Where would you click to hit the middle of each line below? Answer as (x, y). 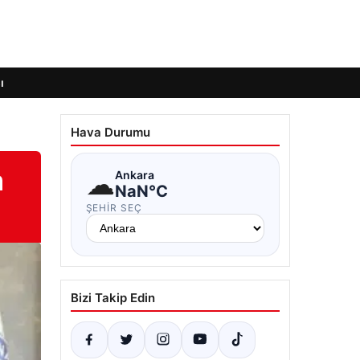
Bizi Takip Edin (112, 298)
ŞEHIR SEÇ (114, 208)
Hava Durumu (110, 132)
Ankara (134, 174)
